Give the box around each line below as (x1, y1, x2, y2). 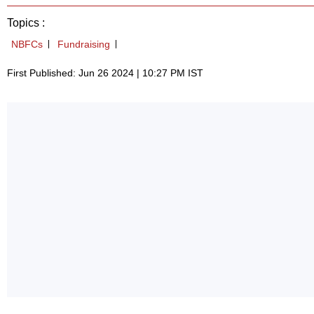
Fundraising (57, 39, 110, 50)
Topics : (7, 17, 45, 29)
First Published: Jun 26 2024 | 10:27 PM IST (7, 67, 203, 79)
